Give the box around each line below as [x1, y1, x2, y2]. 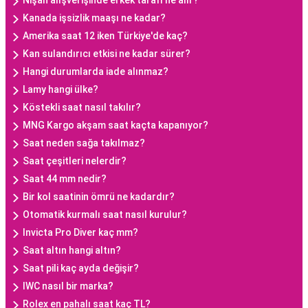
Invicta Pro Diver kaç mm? [23, 227, 138, 239]
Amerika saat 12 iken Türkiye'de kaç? [23, 30, 188, 42]
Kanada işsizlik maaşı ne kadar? [23, 12, 166, 24]
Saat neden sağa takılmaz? [23, 137, 145, 149]
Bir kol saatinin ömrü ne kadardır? [23, 191, 175, 203]
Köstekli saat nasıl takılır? [23, 102, 141, 113]
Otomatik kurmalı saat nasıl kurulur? [23, 209, 187, 221]
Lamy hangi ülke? [23, 84, 98, 96]
